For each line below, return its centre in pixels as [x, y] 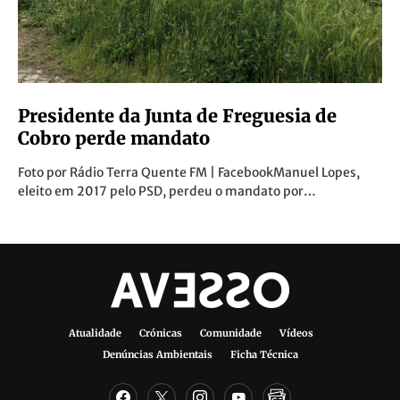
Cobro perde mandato [114, 137]
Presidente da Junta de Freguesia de [177, 115]
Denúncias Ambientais [157, 354]
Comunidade [231, 333]
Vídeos [296, 333]
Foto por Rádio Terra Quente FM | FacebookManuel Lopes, [189, 172]
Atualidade [95, 333]
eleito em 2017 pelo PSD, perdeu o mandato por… [167, 191]
